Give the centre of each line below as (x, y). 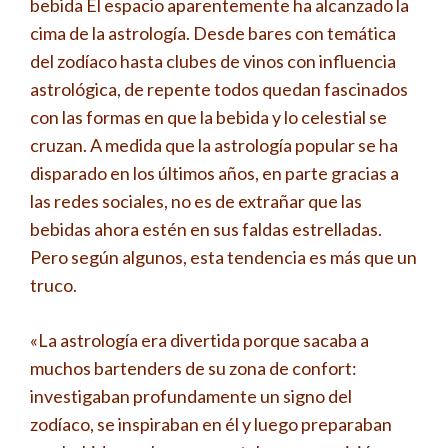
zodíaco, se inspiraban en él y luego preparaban (211, 424)
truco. (53, 285)
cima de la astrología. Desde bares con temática (213, 33)
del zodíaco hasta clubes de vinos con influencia (213, 61)
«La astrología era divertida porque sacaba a (199, 340)
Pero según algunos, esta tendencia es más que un (223, 257)
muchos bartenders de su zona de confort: (193, 368)
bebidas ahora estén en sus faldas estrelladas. (206, 229)
